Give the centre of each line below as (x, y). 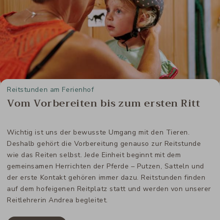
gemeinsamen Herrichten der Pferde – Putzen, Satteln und (106, 166)
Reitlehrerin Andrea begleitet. (57, 200)
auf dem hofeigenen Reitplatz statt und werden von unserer (109, 189)
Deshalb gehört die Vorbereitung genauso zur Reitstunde (104, 144)
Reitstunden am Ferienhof (51, 89)
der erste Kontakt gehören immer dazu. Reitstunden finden (106, 178)
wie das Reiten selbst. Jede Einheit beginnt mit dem (94, 155)
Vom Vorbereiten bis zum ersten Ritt (104, 103)
